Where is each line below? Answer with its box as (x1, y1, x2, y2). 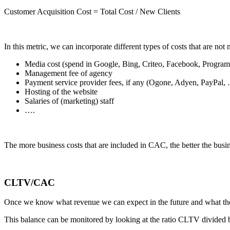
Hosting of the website (25, 87, 98, 96)
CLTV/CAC (4, 177, 55, 188)
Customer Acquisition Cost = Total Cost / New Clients (4, 7, 180, 16)
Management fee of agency (25, 68, 112, 78)
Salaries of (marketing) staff (25, 96, 114, 105)
